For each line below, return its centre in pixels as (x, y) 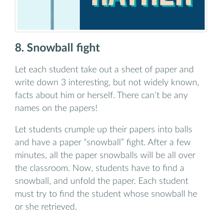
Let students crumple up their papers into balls (104, 130)
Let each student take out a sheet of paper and (104, 69)
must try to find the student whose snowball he (106, 194)
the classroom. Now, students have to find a (100, 168)
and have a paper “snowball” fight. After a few (103, 143)
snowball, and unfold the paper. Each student (102, 181)
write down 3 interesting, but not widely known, (107, 82)
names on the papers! (56, 108)
